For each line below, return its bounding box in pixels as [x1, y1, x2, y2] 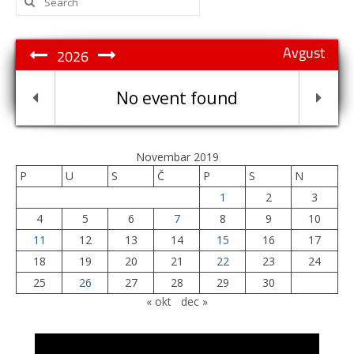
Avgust [283, 40, 325, 66]
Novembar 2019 [135, 149, 219, 164]
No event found [116, 87, 238, 109]
